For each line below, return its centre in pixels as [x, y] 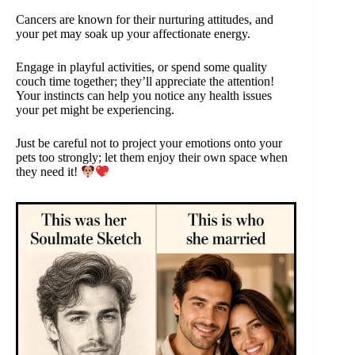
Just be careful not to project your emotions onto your [149, 143]
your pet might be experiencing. [95, 110]
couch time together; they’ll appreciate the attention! [145, 82]
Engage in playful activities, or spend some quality [141, 67]
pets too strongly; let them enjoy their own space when [152, 158]
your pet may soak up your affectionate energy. [133, 34]
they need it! [48, 172]
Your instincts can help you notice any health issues [144, 96]
